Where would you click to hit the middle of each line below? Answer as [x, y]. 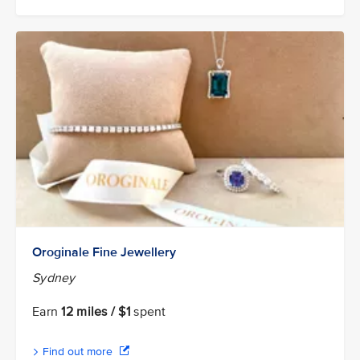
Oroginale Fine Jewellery [104, 252]
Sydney [54, 278]
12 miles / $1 [96, 311]
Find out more [78, 351]
